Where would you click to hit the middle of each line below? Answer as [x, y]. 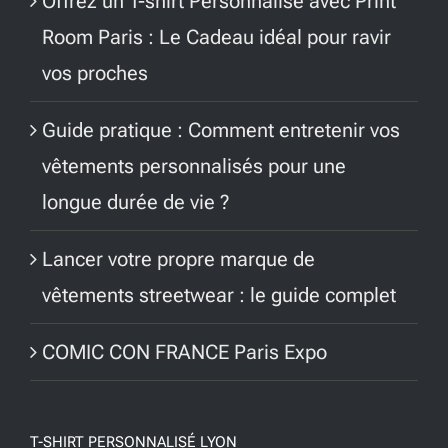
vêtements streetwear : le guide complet [219, 295]
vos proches [95, 73]
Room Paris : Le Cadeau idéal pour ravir [217, 37]
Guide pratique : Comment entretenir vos [221, 130]
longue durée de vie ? [136, 202]
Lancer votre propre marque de [179, 259]
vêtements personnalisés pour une [194, 166]
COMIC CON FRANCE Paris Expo [185, 352]
